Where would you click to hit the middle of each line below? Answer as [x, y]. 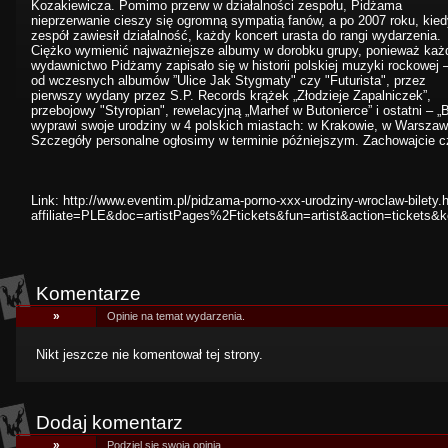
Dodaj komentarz [109, 422]
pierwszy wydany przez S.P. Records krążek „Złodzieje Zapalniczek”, [231, 95]
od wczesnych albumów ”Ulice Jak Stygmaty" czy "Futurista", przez [228, 80]
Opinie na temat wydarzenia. [176, 316]
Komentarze [88, 293]
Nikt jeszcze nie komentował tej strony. [149, 354]
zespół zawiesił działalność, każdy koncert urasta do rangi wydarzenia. [236, 35]
